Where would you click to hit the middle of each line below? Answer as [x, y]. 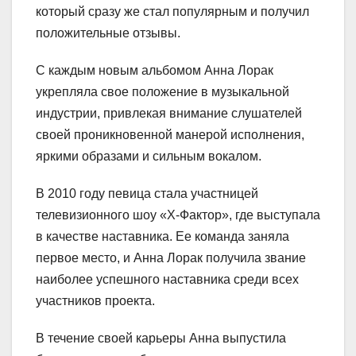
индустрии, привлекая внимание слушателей [169, 114]
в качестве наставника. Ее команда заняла [163, 237]
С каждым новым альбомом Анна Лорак [155, 71]
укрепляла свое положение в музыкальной [163, 92]
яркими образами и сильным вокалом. [149, 157]
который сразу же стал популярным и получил [172, 12]
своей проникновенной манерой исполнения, [170, 135]
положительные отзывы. [108, 33]
